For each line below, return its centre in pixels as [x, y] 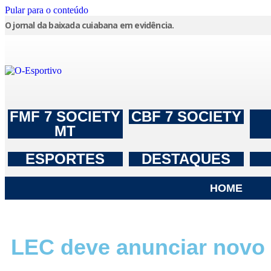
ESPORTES [65, 159]
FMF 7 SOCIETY [65, 116]
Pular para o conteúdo [47, 10]
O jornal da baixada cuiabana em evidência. [90, 25]
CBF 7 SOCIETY [186, 116]
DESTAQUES [186, 159]
